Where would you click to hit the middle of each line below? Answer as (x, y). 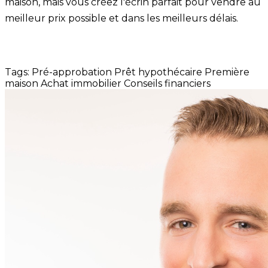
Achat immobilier (81, 83)
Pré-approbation (72, 72)
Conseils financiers (167, 83)
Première (227, 72)
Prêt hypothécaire (158, 72)
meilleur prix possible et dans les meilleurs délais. (121, 18)
